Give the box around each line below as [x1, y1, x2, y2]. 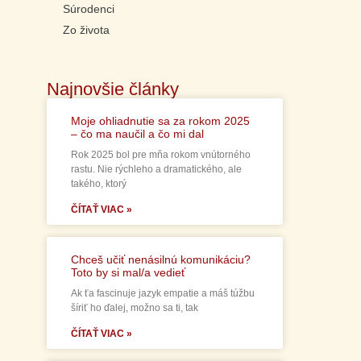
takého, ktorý [70, 178, 127, 190]
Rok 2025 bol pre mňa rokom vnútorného [70, 149, 251, 161]
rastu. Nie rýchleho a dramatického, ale [70, 164, 242, 176]
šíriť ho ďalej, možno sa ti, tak [70, 302, 198, 314]
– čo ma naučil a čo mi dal [70, 127, 204, 141]
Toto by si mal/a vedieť [70, 266, 185, 280]
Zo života [62, 23, 110, 37]
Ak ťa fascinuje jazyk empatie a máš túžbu [70, 288, 255, 300]
